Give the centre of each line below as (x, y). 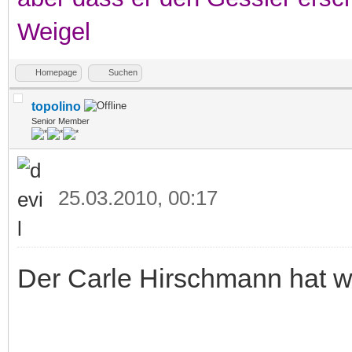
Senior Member (60, 121)
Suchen (123, 72)
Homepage (56, 72)
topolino (56, 106)
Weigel (54, 31)
